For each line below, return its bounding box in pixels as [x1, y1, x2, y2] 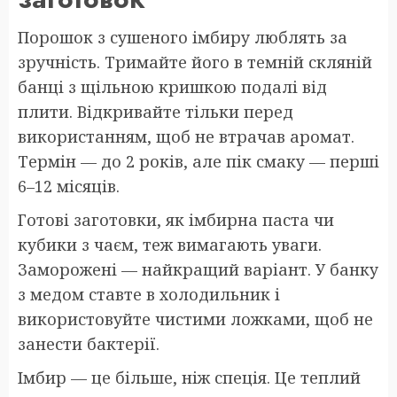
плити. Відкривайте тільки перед [18, 101, 293, 123]
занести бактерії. [18, 333, 160, 355]
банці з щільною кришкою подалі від [18, 76, 327, 98]
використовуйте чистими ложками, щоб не [18, 308, 373, 331]
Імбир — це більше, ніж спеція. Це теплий [18, 367, 361, 389]
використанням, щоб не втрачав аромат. [18, 126, 354, 148]
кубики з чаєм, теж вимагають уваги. [18, 234, 322, 256]
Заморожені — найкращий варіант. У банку [18, 259, 378, 281]
